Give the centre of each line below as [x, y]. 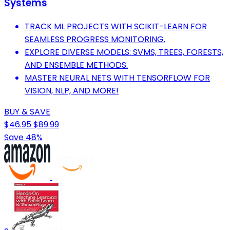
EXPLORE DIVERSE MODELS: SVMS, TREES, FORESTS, [124, 52]
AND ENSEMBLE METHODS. [76, 65]
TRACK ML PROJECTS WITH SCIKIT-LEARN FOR [116, 26]
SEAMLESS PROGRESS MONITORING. [95, 39]
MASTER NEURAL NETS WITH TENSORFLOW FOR [117, 78]
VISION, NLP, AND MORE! [72, 90]
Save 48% [23, 137]
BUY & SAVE [27, 111]
